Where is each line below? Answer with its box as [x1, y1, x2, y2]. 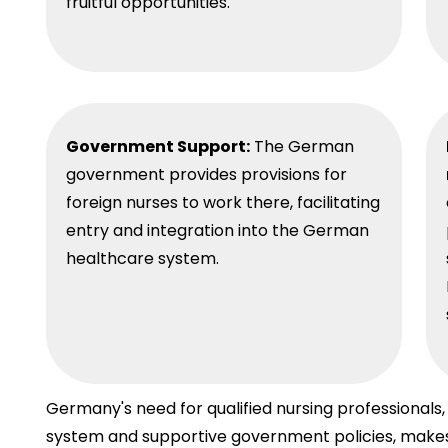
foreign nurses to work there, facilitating [66, 191, 380, 215]
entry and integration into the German [66, 219, 369, 243]
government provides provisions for [66, 163, 347, 187]
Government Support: [66, 135, 250, 159]
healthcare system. [66, 247, 219, 271]
